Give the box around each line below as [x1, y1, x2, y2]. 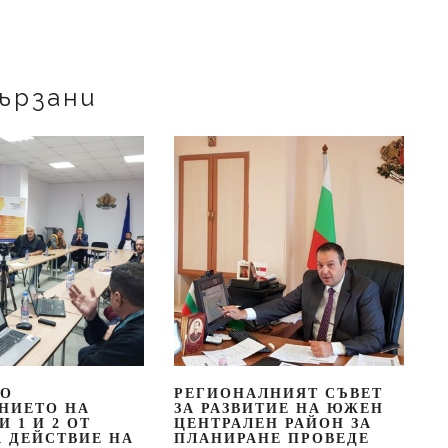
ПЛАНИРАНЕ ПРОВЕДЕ [173, 430, 370, 446]
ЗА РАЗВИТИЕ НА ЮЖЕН [173, 400, 384, 416]
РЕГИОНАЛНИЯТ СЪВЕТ [173, 385, 383, 401]
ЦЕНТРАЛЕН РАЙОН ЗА [173, 415, 372, 431]
